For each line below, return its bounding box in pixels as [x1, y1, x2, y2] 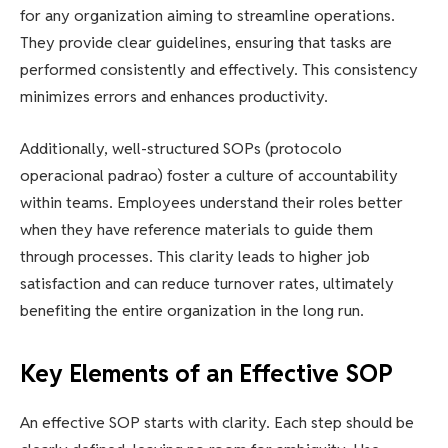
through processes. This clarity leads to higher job [20, 245, 370, 267]
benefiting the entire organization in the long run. [20, 299, 364, 321]
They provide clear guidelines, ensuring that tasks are [20, 32, 392, 54]
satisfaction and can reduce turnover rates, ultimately [20, 272, 394, 294]
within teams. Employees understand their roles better [20, 191, 403, 213]
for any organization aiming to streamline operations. [20, 5, 395, 27]
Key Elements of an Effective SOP [20, 357, 393, 389]
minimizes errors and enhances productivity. [20, 86, 328, 108]
